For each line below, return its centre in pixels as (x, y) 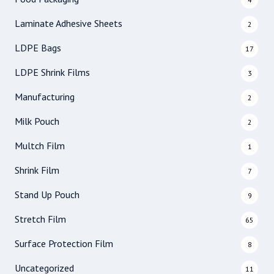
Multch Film (40, 146)
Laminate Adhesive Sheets (68, 24)
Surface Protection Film (64, 244)
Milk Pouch (37, 121)
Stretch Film (40, 219)
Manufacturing (45, 97)
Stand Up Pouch (47, 195)
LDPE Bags (38, 48)
